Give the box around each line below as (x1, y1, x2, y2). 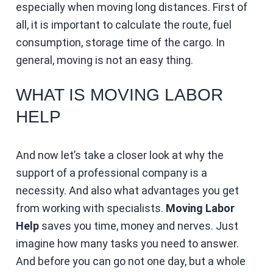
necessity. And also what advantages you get (15, 183, 239, 197)
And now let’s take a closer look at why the (15, 148, 224, 161)
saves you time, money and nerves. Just (41, 219, 238, 232)
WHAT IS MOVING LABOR (15, 85, 223, 104)
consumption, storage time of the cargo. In (15, 35, 225, 49)
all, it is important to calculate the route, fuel (15, 18, 232, 31)
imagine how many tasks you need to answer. (15, 236, 239, 250)
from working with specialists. (15, 201, 166, 214)
